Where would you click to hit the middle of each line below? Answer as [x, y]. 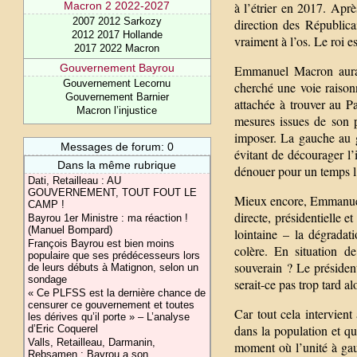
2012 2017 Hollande [117, 35]
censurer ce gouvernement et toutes [112, 305]
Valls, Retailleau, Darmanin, [92, 342]
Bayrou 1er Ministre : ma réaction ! [108, 218]
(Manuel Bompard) [71, 230]
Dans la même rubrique [117, 165]
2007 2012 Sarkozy [117, 21]
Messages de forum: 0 [117, 147]
